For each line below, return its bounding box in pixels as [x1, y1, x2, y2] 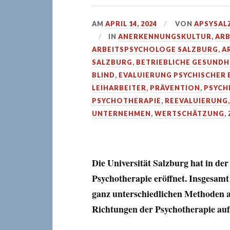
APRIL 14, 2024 [105, 20, 158, 28]
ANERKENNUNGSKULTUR [118, 32, 212, 41]
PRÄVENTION [150, 84, 201, 92]
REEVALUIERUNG [165, 97, 228, 105]
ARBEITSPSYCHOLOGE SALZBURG [92, 45, 219, 53]
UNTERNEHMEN [92, 109, 151, 118]
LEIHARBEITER [92, 84, 147, 92]
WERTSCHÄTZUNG [155, 109, 225, 118]
